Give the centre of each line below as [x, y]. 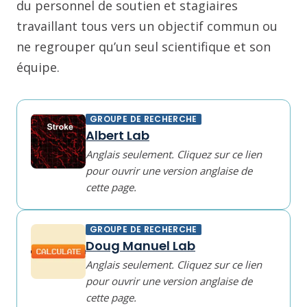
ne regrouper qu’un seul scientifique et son [144, 47]
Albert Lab [118, 135]
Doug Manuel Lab [140, 246]
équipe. [38, 67]
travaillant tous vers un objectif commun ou [147, 26]
